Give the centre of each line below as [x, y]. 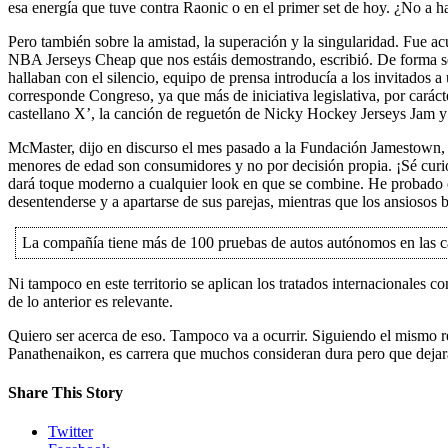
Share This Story [65, 392]
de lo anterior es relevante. [90, 301]
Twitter [70, 432]
